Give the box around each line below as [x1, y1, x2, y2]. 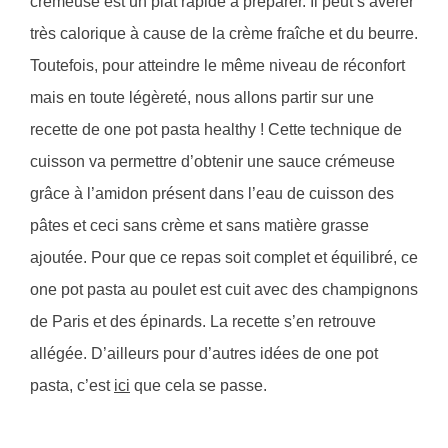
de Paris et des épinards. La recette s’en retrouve [30, 313, 376, 331]
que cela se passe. [130, 377, 267, 395]
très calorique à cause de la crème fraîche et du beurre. [30, 25, 418, 43]
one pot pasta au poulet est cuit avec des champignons [30, 281, 418, 299]
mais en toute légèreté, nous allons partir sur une [30, 89, 374, 107]
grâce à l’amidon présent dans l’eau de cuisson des [30, 185, 394, 203]
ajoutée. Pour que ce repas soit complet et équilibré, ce [30, 249, 418, 267]
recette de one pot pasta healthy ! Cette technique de [30, 121, 402, 139]
